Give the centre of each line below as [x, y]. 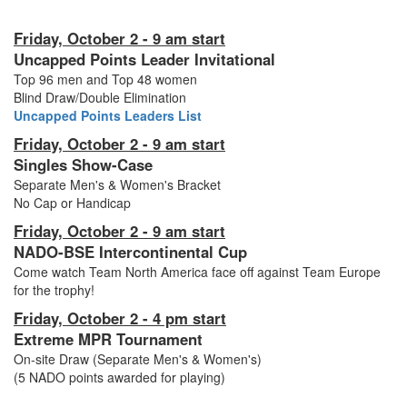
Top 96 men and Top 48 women [105, 79]
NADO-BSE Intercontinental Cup [130, 252]
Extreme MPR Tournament [110, 339]
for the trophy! [54, 290]
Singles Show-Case [83, 165]
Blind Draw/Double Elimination [100, 98]
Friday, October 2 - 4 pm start [120, 318]
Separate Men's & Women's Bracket [117, 185]
